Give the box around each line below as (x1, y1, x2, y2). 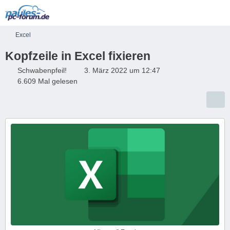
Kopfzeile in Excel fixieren (5, 49, 150, 63)
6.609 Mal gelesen (15, 77, 78, 85)
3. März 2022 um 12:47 (84, 66, 160, 74)
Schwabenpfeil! (17, 66, 67, 74)
